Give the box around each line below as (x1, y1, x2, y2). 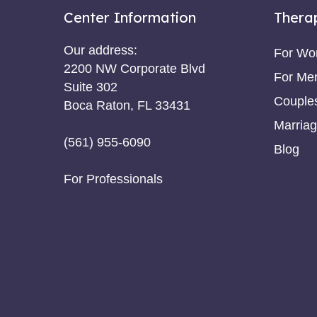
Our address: (64, 42, 137, 57)
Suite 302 (64, 79, 117, 94)
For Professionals (64, 171, 163, 186)
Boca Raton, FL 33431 (64, 98, 190, 113)
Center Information (64, 8, 196, 26)
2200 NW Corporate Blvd (64, 61, 205, 76)
